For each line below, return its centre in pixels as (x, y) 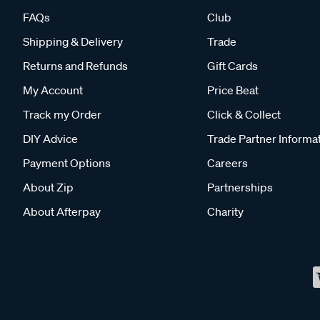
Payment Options (67, 163)
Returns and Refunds (75, 66)
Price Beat (233, 90)
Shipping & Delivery (73, 41)
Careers (227, 163)
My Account (53, 90)
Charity (225, 211)
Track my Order (62, 114)
